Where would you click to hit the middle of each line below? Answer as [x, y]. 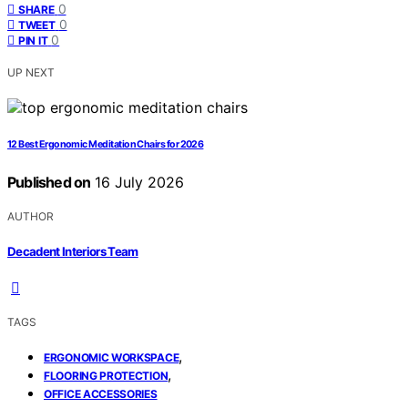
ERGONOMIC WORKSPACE [112, 357]
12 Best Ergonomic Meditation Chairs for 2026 [106, 145]
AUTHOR [31, 217]
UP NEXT [31, 73]
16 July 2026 [138, 183]
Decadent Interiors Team [73, 251]
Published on [49, 183]
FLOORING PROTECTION [106, 375]
